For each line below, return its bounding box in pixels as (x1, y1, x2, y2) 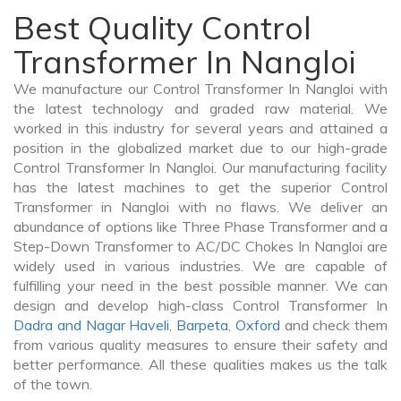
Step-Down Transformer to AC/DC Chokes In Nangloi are (13, 237, 388, 256)
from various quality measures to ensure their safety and (13, 336, 388, 354)
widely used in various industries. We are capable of (13, 257, 388, 276)
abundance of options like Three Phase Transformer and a (13, 218, 388, 236)
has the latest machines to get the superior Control (13, 178, 388, 197)
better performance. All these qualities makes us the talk (13, 355, 388, 374)
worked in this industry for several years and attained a (13, 119, 388, 138)
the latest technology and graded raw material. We (13, 99, 388, 118)
